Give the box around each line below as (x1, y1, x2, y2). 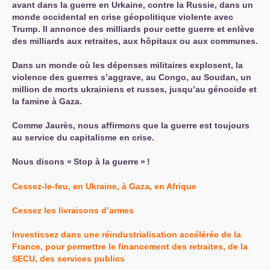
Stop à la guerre (74, 157, 139, 166)
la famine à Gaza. (12, 96, 82, 106)
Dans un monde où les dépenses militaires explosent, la (12, 60, 243, 70)
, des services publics (35, 254, 125, 263)
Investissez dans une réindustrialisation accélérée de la (12, 230, 241, 239)
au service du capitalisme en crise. (12, 133, 154, 142)
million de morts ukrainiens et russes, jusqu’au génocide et (12, 84, 257, 94)
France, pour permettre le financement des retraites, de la (12, 242, 248, 251)
